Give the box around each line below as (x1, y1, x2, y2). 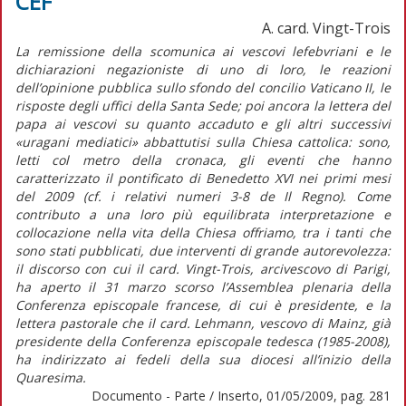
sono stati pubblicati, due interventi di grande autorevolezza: (15, 241, 391, 259)
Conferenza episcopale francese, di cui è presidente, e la (15, 295, 391, 314)
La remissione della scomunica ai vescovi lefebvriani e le (15, 42, 391, 60)
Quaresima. (15, 368, 86, 386)
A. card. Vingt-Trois (262, 17, 391, 38)
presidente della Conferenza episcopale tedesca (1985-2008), (15, 332, 391, 350)
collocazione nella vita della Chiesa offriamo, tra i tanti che (15, 223, 391, 241)
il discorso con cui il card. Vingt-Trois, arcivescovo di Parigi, (15, 259, 391, 277)
